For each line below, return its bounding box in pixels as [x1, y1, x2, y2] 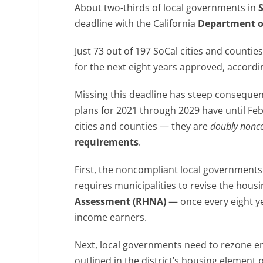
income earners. [75, 211, 147, 224]
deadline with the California [75, 17, 198, 30]
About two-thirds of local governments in [75, 1, 259, 14]
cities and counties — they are [75, 120, 211, 133]
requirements [75, 136, 139, 149]
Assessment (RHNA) [75, 195, 167, 208]
